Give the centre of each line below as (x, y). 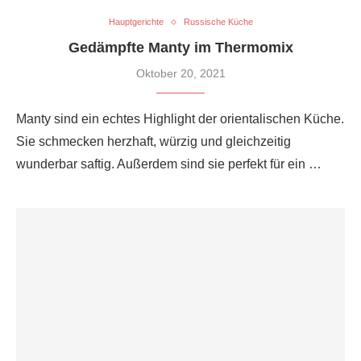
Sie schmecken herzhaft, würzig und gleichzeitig (154, 142)
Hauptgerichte (136, 22)
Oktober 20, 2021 (180, 74)
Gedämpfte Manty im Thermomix (180, 48)
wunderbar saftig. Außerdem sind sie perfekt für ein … (169, 164)
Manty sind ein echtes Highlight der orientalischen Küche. (180, 119)
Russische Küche (218, 22)
